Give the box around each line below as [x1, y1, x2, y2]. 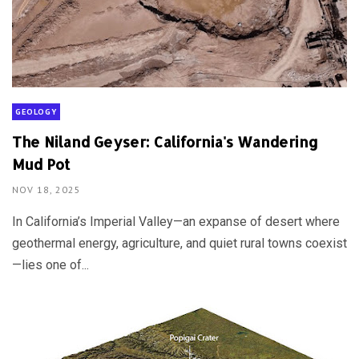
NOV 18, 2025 [12, 183, 81, 196]
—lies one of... [12, 256, 89, 272]
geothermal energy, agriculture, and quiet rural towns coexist [12, 235, 347, 251]
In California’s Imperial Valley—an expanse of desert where [12, 213, 340, 229]
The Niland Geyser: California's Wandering [12, 131, 318, 151]
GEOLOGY [15, 106, 57, 117]
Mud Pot [12, 154, 70, 173]
